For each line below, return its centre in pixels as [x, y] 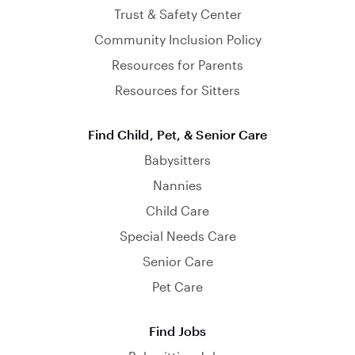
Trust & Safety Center [177, 14]
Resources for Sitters [177, 90]
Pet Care [177, 286]
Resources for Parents [177, 65]
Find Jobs [177, 331]
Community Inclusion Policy [177, 39]
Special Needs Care [177, 236]
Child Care [177, 210]
